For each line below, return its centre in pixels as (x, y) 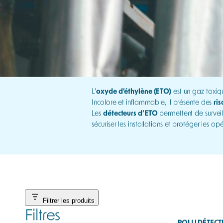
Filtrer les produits (69, 208)
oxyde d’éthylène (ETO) (134, 98)
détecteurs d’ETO (130, 120)
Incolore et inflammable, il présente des (153, 109)
